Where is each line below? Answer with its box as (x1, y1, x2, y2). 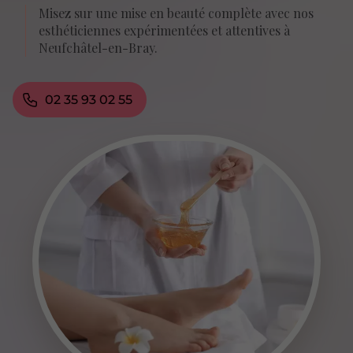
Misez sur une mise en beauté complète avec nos (39, 5, 314, 22)
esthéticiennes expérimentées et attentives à (39, 22, 291, 39)
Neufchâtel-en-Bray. (39, 39, 158, 57)
